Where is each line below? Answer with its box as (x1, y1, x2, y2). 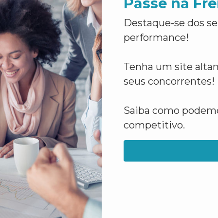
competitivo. (124, 119, 185, 131)
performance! (124, 32, 189, 43)
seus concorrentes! (124, 75, 215, 87)
